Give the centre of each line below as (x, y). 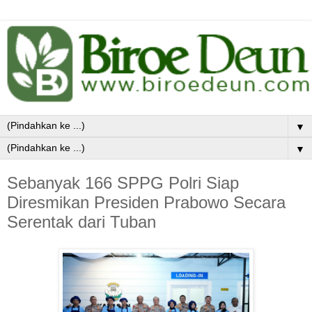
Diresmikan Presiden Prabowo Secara (146, 203)
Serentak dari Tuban (81, 222)
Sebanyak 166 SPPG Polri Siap (123, 183)
